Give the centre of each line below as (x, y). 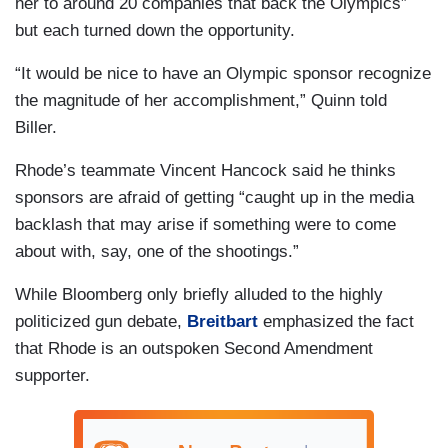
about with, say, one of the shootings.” (157, 251)
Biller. (36, 127)
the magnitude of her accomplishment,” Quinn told (201, 100)
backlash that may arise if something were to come (205, 224)
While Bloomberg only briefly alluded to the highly (199, 294)
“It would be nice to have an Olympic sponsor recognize (223, 73)
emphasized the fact (336, 321)
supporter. (52, 375)
